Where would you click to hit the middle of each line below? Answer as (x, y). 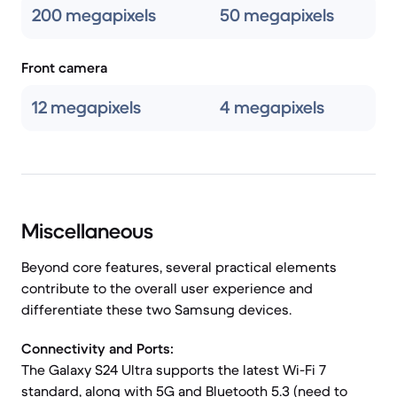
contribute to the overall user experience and (167, 288)
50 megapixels (277, 16)
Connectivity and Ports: (97, 348)
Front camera (64, 67)
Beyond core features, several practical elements (179, 267)
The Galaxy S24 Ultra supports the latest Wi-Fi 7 (174, 370)
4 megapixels (272, 108)
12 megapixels (86, 108)
